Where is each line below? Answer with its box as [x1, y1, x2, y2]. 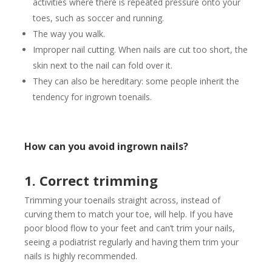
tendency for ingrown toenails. [33, 91, 152, 103]
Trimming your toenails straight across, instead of [24, 194, 220, 206]
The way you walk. [33, 28, 105, 40]
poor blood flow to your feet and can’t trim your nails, [24, 222, 235, 234]
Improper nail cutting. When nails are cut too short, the [33, 44, 248, 56]
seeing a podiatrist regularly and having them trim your [24, 236, 239, 248]
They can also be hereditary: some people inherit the [33, 75, 239, 87]
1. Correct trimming [24, 171, 158, 190]
